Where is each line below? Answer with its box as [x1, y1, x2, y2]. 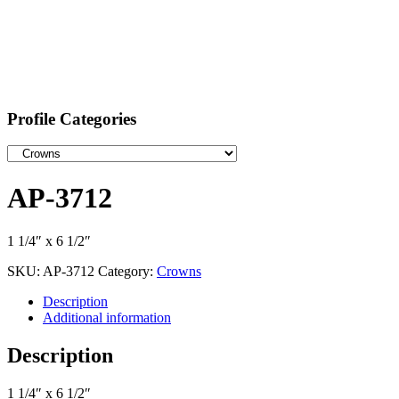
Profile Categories [7, 109, 136, 128]
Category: [98, 264, 157, 280]
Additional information [43, 310, 171, 326]
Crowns [157, 264, 201, 280]
